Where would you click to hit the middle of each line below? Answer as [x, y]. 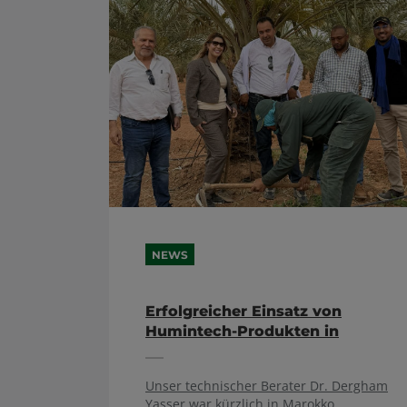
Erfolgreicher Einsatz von [243, 311]
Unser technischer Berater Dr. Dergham [267, 386]
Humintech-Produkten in [242, 331]
